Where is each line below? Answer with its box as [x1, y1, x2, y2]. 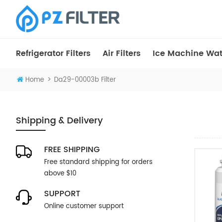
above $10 [44, 168, 76, 179]
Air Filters [103, 47, 141, 60]
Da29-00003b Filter [54, 75, 116, 85]
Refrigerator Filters [16, 47, 91, 60]
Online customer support [44, 201, 124, 212]
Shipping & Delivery [16, 113, 103, 128]
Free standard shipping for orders [44, 157, 153, 167]
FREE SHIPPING [44, 143, 100, 156]
